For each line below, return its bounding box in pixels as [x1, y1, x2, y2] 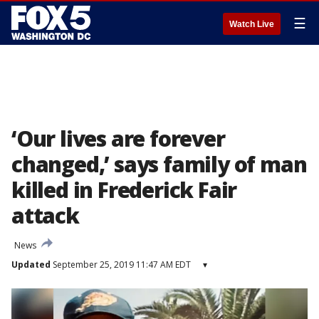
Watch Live [229, 19, 274, 29]
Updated [11, 258, 51, 271]
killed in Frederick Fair [11, 175, 237, 204]
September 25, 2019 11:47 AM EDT [51, 258, 191, 271]
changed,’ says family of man [11, 150, 307, 179]
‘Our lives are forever [11, 124, 225, 153]
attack [11, 201, 79, 230]
